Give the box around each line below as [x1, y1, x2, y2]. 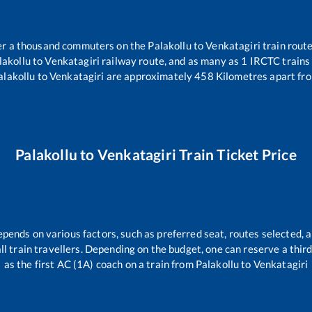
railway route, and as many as [99, 54, 242, 68]
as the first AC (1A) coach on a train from [3, 257, 196, 270]
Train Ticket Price [176, 146, 297, 164]
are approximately [104, 70, 193, 83]
